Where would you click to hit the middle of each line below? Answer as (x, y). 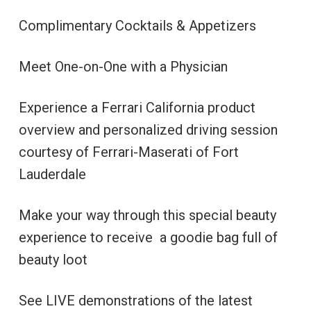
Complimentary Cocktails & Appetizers (137, 26)
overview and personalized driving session (148, 130)
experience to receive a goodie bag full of (148, 237)
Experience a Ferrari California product (137, 108)
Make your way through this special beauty (147, 215)
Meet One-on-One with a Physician (123, 67)
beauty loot (53, 260)
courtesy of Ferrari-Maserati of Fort (128, 152)
